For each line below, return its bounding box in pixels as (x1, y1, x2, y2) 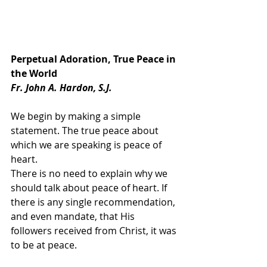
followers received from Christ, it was (11, 224, 179, 237)
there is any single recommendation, (11, 195, 178, 209)
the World (11, 67, 57, 80)
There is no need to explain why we (11, 167, 170, 180)
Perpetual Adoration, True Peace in (11, 52, 178, 66)
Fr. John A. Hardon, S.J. (11, 81, 112, 94)
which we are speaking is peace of (11, 138, 164, 151)
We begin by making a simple (11, 110, 143, 123)
